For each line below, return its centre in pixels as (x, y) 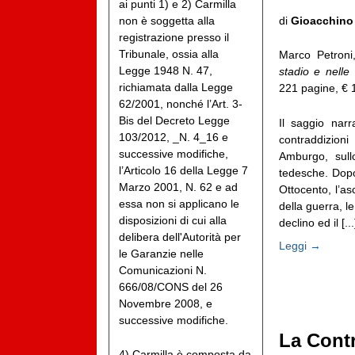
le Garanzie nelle (161, 253)
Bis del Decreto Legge (174, 120)
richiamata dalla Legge (176, 87)
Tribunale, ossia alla (169, 53)
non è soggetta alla (167, 20)
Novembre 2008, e (166, 303)
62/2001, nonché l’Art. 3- (181, 103)
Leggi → (300, 245)
